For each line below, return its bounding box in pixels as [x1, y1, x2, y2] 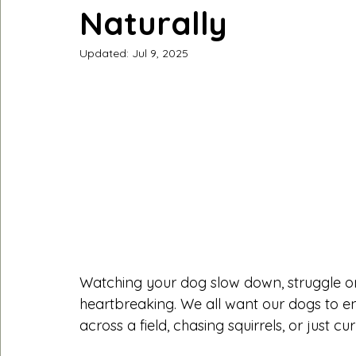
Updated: [79, 46, 132, 61]
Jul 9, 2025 [132, 46, 188, 61]
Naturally [79, 3, 227, 44]
